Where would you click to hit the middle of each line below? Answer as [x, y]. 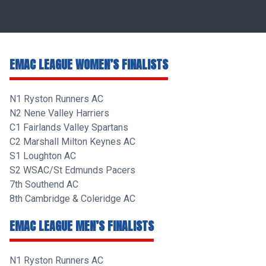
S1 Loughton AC [43, 156]
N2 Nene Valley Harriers [59, 113]
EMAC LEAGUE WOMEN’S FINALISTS [89, 64]
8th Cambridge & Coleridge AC [72, 199]
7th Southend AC [44, 184]
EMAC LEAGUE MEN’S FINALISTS [82, 226]
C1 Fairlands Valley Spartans [70, 127]
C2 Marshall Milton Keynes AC [72, 142]
